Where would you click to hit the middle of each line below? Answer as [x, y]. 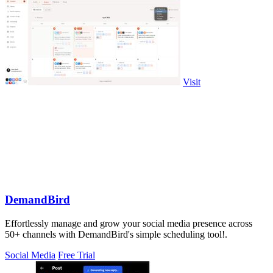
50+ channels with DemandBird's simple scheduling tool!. [116, 234]
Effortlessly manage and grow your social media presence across [129, 223]
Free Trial [76, 255]
